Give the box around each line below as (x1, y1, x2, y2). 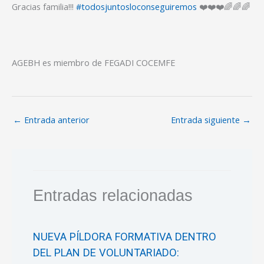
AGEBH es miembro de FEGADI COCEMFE (12, 56, 175, 68)
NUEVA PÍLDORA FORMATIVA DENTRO (33, 230, 217, 243)
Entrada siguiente (171, 113, 242, 126)
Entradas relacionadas (33, 186, 193, 205)
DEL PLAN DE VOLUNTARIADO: (33, 246, 180, 259)
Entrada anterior (22, 113, 90, 126)
